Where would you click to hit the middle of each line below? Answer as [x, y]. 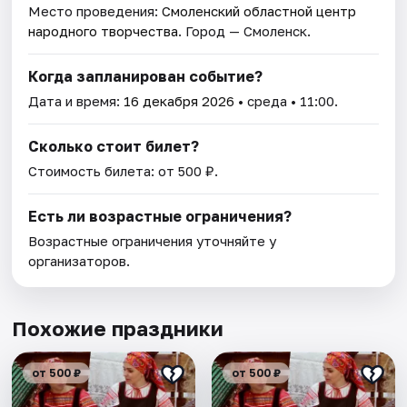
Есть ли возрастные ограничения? [160, 216]
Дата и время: [76, 100]
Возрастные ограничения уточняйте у [153, 240]
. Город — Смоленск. [245, 30]
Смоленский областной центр [259, 10]
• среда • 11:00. [287, 100]
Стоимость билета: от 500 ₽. [124, 170]
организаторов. [79, 260]
